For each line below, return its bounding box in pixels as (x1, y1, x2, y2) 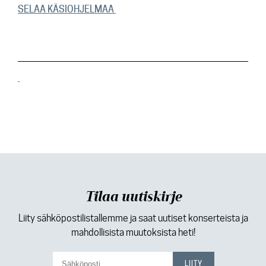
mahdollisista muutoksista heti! (71, 227, 195, 238)
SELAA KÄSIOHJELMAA (18, 4, 116, 15)
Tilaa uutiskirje (85, 188, 181, 206)
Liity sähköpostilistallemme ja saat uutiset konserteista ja (18, 213, 248, 224)
